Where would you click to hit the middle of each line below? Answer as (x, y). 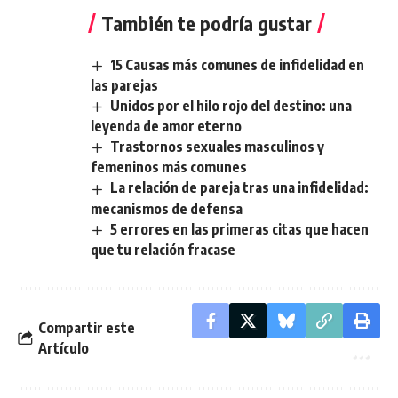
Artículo (64, 348)
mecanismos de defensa (167, 208)
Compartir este (87, 327)
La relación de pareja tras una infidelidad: (240, 188)
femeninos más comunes (169, 167)
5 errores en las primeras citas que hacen (240, 229)
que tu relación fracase (163, 249)
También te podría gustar (207, 24)
